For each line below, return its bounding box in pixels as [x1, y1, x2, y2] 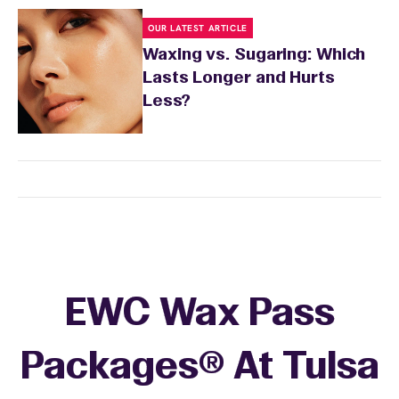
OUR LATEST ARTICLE [148, 22, 248, 35]
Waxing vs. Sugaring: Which [142, 47, 366, 64]
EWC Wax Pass [64, 297, 335, 333]
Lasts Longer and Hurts [142, 70, 335, 87]
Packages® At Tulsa [20, 351, 379, 387]
